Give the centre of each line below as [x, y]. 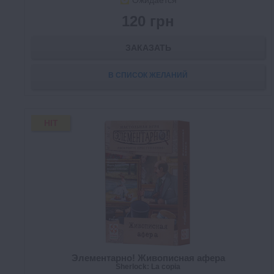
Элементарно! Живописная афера [148, 258]
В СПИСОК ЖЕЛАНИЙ [148, 76]
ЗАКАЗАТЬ [148, 48]
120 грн [148, 21]
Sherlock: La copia [148, 267]
